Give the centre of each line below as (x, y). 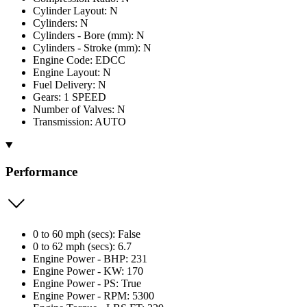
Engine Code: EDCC (79, 60)
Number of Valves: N (79, 110)
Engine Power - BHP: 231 (90, 258)
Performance (41, 171)
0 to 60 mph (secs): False (87, 234)
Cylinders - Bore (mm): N (89, 36)
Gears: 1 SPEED (70, 97)
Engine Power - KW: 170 (88, 271)
